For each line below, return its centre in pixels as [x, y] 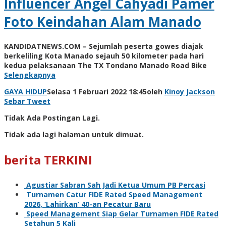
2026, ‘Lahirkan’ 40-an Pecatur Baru [88, 204]
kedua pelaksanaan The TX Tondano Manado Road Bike [105, 66]
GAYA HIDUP [25, 92]
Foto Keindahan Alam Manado [103, 21]
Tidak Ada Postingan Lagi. [52, 118]
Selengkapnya [30, 75]
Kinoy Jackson [190, 92]
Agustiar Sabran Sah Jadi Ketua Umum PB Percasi [116, 185]
